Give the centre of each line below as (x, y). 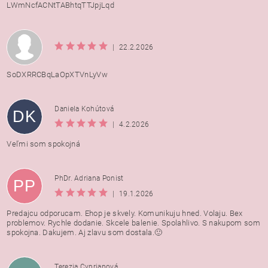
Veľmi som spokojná (44, 144)
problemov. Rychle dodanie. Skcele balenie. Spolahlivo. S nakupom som (134, 223)
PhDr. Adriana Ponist (89, 178)
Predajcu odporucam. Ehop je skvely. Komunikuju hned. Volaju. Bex (125, 214)
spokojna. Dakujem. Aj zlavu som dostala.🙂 (85, 233)
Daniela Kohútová (84, 109)
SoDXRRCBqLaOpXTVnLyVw (57, 75)
